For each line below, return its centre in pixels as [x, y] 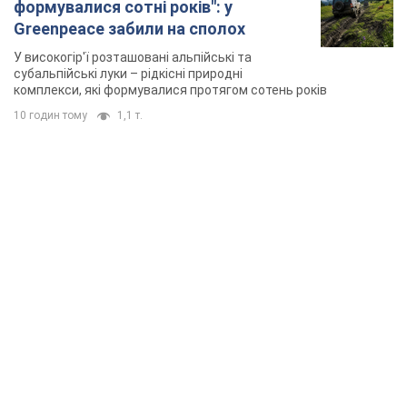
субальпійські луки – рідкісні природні [128, 74]
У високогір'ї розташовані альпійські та [133, 58]
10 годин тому [50, 116]
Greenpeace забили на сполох [129, 29]
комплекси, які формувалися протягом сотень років [170, 90]
